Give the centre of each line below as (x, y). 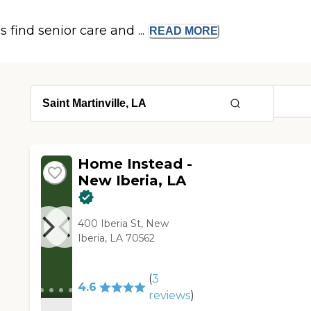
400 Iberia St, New (124, 224)
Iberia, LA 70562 (117, 238)
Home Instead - (135, 164)
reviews (169, 296)
